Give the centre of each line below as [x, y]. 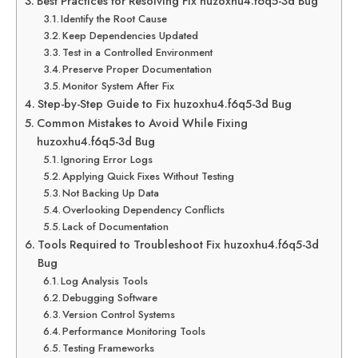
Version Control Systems [119, 314]
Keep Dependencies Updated [131, 36]
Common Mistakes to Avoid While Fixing [142, 123]
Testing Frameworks [109, 348]
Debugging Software [110, 298]
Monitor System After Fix [119, 86]
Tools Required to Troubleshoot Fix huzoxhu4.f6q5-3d [178, 245]
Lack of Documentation [116, 227]
